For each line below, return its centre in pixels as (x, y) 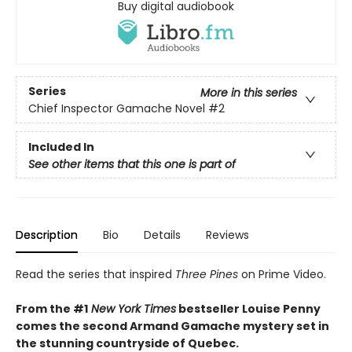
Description (47, 235)
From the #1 (52, 309)
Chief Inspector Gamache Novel (117, 108)
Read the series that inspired (95, 275)
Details (162, 235)
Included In (61, 147)
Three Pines (207, 275)
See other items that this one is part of (132, 165)
